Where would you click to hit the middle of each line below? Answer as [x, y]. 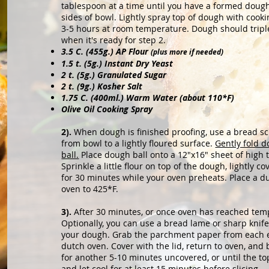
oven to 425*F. [90, 189]
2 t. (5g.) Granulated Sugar [114, 75]
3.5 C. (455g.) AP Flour [106, 51]
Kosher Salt [119, 86]
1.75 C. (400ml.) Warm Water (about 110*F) [148, 98]
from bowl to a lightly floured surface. [138, 143]
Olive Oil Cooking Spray [107, 109]
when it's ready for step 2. [114, 40]
